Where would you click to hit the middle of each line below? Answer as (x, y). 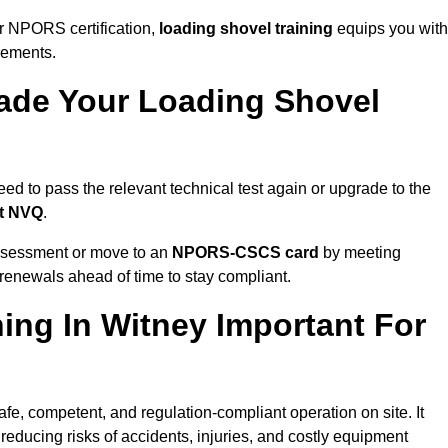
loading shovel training (246, 29)
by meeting (360, 253)
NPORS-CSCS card (245, 253)
